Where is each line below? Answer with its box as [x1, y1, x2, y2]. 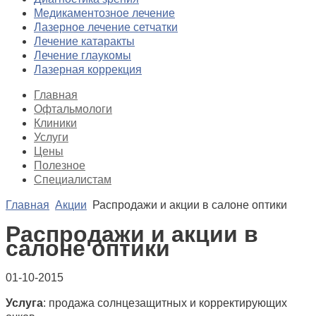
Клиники [34, 117, 77, 129]
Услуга [6, 296, 43, 309]
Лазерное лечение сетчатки [34, 21, 178, 33]
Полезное [34, 159, 85, 171]
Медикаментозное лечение [34, 7, 175, 19]
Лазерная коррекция [34, 63, 142, 75]
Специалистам [34, 174, 111, 186]
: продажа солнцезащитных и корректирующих [43, 296, 287, 309]
